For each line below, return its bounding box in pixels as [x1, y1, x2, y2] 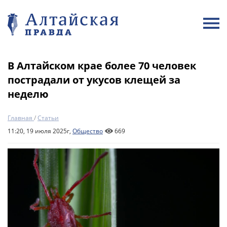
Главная [8, 113, 32, 122]
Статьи [37, 113, 59, 122]
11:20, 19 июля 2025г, [8, 127, 72, 135]
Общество [72, 127, 103, 135]
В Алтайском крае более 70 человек [8, 59, 196, 72]
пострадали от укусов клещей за [8, 73, 180, 87]
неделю [8, 87, 49, 101]
